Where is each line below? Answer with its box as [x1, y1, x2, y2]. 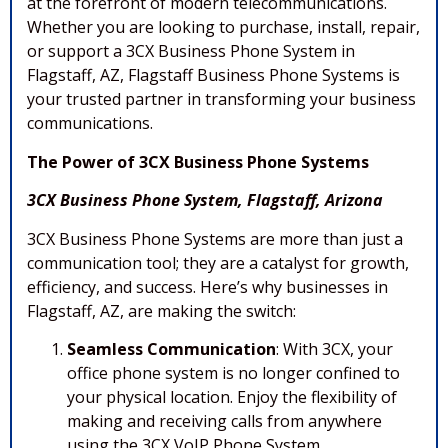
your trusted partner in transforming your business [27, 88, 416, 111]
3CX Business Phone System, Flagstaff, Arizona [27, 189, 383, 212]
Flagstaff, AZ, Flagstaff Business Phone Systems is [27, 64, 400, 87]
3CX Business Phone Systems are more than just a [27, 227, 403, 250]
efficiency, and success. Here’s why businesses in [27, 275, 388, 298]
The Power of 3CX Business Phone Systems [27, 150, 369, 173]
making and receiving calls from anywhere [67, 409, 382, 432]
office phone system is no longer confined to [67, 361, 400, 384]
